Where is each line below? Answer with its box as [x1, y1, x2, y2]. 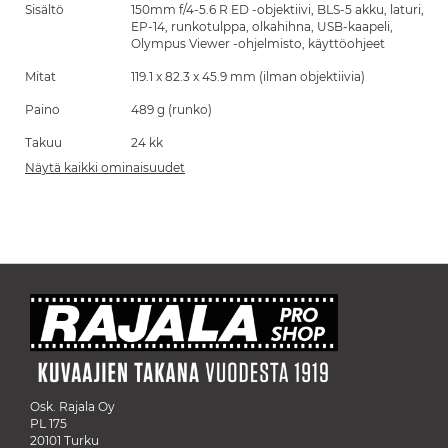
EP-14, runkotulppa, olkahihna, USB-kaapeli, [131, 19, 393, 34]
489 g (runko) [131, 102, 212, 117]
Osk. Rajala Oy [30, 399, 115, 414]
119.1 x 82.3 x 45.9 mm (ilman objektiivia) [131, 69, 365, 84]
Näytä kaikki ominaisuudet [25, 160, 185, 175]
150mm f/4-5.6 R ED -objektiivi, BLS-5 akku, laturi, [131, 2, 424, 17]
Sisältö [25, 2, 64, 17]
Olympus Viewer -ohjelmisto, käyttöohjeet [131, 36, 385, 51]
